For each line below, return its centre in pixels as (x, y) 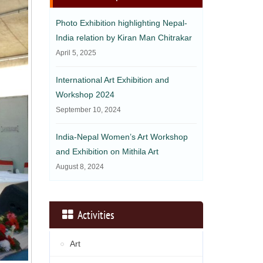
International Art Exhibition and (112, 80)
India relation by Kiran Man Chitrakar (124, 38)
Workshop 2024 (85, 95)
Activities (94, 215)
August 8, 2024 (80, 167)
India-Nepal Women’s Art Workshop (122, 137)
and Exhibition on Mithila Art (107, 152)
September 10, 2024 (88, 110)
